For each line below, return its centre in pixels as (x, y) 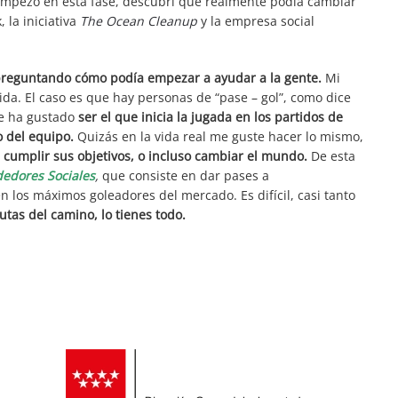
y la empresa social (256, 21)
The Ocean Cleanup (139, 21)
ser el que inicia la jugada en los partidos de (209, 117)
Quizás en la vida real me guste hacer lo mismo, (219, 136)
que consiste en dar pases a (184, 175)
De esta (331, 156)
